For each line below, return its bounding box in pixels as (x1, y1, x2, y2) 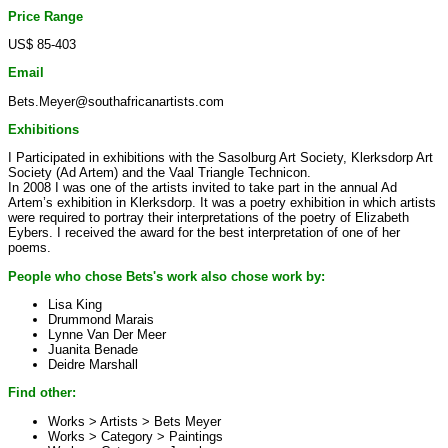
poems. (8, 240, 51, 256)
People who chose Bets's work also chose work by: (8, 268, 325, 284)
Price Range (8, 8, 83, 24)
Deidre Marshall (48, 356, 138, 372)
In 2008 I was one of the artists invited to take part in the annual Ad (8, 180, 397, 196)
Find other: (8, 385, 76, 401)
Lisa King (48, 296, 102, 312)
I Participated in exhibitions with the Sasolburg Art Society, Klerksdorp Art (8, 150, 433, 166)
